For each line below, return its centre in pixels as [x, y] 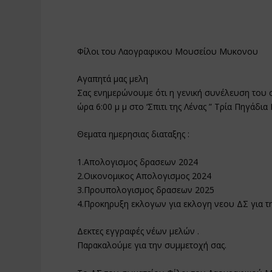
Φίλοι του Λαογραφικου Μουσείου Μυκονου [168, 51]
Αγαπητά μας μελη [113, 78]
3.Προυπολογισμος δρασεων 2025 [146, 189]
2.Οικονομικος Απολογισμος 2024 [144, 175]
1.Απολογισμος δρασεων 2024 [138, 161]
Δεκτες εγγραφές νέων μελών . [138, 231]
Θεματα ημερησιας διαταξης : [134, 134]
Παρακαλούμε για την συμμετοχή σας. [152, 245]
